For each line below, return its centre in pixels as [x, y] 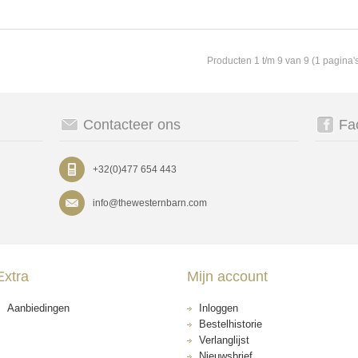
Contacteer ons [132, 125]
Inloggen [219, 308]
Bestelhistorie [231, 324]
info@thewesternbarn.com [150, 203]
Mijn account [227, 276]
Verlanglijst [224, 340]
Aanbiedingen [38, 308]
